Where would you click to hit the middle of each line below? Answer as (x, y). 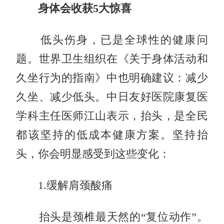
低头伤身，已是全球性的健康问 (112, 40)
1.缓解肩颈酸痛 (64, 185)
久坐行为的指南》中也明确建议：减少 (112, 78)
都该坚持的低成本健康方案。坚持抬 (112, 135)
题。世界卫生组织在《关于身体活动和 (112, 59)
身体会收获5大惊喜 (74, 8)
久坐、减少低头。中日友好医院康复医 (112, 97)
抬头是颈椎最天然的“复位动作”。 (112, 217)
